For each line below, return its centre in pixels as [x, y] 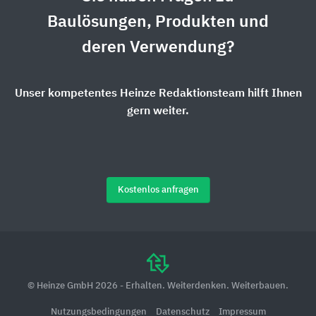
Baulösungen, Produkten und [158, 23]
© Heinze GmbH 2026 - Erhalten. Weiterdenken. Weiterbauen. [158, 286]
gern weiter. [158, 112]
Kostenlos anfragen [158, 190]
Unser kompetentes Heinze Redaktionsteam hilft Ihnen [158, 94]
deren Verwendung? [158, 48]
